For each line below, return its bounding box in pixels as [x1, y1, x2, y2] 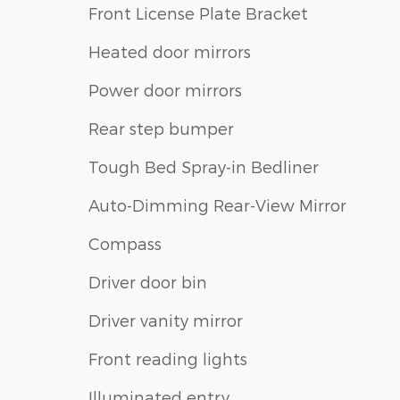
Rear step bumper [88, 118, 234, 137]
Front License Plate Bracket [88, 3, 308, 22]
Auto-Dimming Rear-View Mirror [88, 195, 346, 214]
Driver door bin [88, 271, 207, 291]
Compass [88, 233, 162, 253]
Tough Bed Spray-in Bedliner [88, 156, 319, 176]
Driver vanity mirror [88, 310, 243, 329]
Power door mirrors [88, 79, 242, 99]
